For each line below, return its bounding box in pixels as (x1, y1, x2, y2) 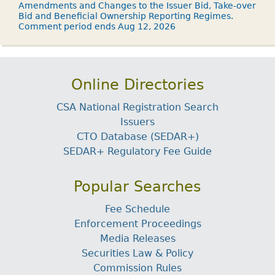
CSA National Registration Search (56, 101, 219, 113)
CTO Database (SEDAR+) (76, 131, 199, 142)
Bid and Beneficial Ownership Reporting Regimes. (18, 11, 233, 21)
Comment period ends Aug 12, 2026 (18, 21, 176, 31)
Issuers (120, 116, 155, 128)
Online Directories (71, 76, 204, 93)
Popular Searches (74, 178, 201, 195)
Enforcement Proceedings (74, 218, 201, 230)
